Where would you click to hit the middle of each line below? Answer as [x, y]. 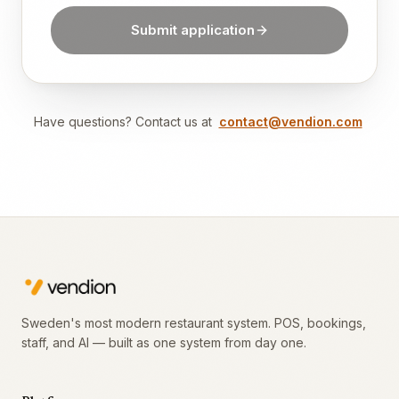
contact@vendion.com [290, 122]
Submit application [192, 30]
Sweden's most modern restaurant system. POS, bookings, [194, 323]
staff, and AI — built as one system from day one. [164, 342]
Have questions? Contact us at [122, 122]
